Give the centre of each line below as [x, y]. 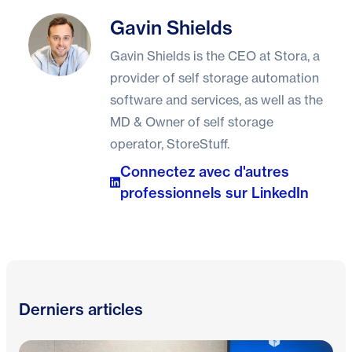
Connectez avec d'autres [205, 171]
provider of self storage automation [214, 77]
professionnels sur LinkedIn [215, 192]
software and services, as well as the [216, 99]
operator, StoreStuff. [170, 143]
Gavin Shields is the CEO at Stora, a [215, 55]
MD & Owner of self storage [192, 121]
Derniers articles [81, 309]
